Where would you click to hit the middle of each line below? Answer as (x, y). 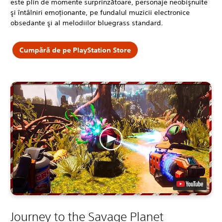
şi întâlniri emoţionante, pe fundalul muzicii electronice (100, 13)
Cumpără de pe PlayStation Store (75, 50)
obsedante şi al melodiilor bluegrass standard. (87, 23)
